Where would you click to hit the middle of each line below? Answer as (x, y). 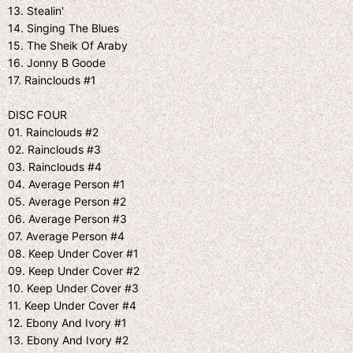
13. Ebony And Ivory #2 (68, 340)
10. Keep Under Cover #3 (73, 288)
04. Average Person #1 (67, 184)
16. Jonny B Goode (57, 62)
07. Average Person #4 (66, 236)
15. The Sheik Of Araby (68, 45)
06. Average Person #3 (67, 218)
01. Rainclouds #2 (53, 132)
